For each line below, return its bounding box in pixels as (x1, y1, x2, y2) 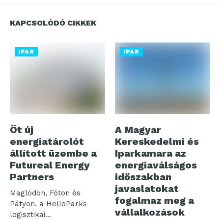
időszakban (115, 170, 171, 183)
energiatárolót (10, 135, 84, 147)
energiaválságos (115, 159, 197, 171)
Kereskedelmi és (115, 135, 199, 147)
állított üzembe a (10, 147, 97, 159)
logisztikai (10, 210, 45, 219)
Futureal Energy (10, 159, 90, 171)
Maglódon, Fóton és (10, 188, 81, 197)
